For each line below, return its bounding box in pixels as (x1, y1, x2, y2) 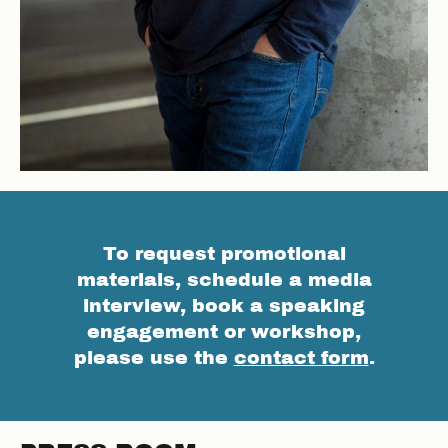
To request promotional (102, 242, 346, 264)
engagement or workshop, (87, 320, 361, 342)
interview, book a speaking (83, 294, 365, 316)
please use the (73, 346, 234, 368)
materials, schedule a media (76, 268, 372, 290)
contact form (233, 346, 369, 368)
